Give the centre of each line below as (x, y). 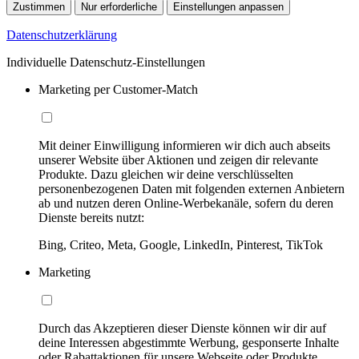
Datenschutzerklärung (62, 34)
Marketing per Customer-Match (118, 89)
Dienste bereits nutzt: (91, 217)
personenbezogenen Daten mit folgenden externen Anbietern (192, 188)
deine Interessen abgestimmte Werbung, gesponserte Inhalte (189, 342)
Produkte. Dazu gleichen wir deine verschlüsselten (166, 174)
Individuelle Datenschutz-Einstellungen (106, 62)
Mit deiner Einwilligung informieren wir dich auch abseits (184, 145)
